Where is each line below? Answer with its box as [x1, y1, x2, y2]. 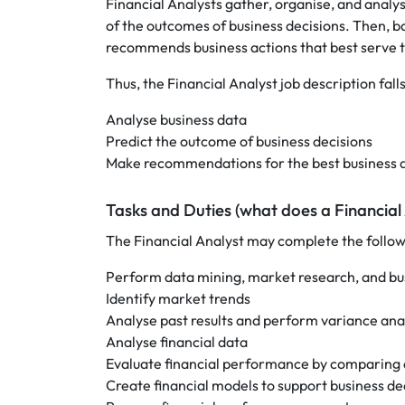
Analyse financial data [106, 333, 248, 351]
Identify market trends [106, 289, 250, 307]
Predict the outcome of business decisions [106, 132, 372, 150]
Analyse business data [106, 110, 247, 128]
